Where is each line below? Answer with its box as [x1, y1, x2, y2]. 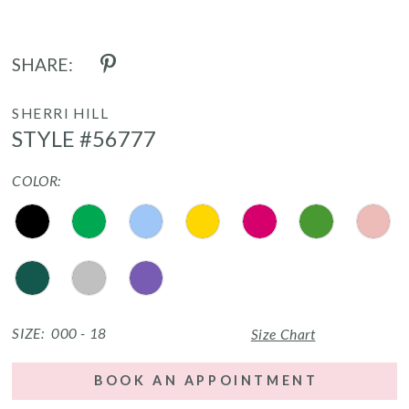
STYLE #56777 [12, 124, 156, 152]
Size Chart [250, 325, 316, 342]
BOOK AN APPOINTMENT [94, 372, 319, 389]
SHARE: [12, 53, 74, 75]
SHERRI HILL [12, 104, 110, 121]
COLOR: [12, 172, 61, 189]
